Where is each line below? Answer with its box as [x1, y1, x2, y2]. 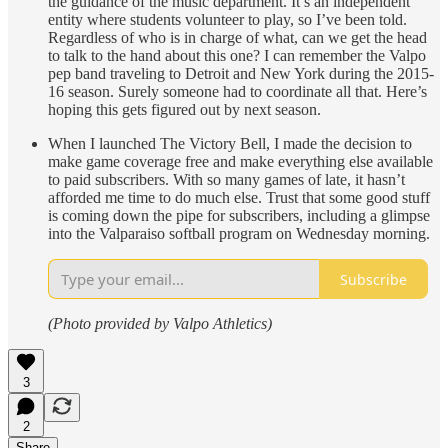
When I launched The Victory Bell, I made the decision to [48, 135, 412, 153]
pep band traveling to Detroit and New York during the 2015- [48, 65, 434, 83]
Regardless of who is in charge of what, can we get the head [48, 29, 427, 47]
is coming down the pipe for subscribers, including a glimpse [48, 207, 430, 225]
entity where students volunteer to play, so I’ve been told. [48, 11, 407, 29]
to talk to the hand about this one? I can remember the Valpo [48, 47, 426, 65]
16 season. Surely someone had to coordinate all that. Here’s [48, 83, 427, 101]
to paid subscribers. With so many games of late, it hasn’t [48, 171, 405, 189]
